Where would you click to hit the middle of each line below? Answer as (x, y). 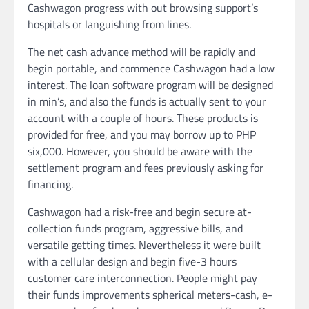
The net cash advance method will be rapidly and (141, 52)
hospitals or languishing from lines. (109, 24)
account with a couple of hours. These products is (143, 118)
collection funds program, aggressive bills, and (135, 229)
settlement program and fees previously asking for (146, 168)
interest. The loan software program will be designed (150, 85)
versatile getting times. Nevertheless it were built (144, 245)
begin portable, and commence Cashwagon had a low (151, 69)
